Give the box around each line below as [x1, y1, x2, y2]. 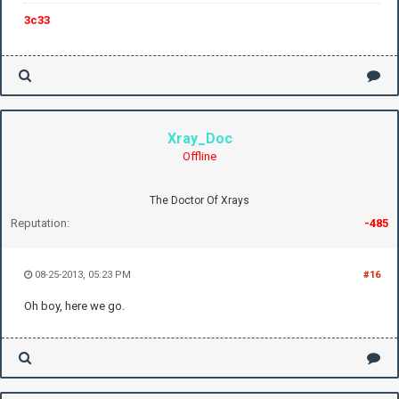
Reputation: [11, 216, 69, 230]
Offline [183, 149, 216, 163]
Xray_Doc [167, 129, 232, 147]
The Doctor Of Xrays [150, 193, 249, 207]
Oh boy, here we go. [24, 298, 125, 313]
